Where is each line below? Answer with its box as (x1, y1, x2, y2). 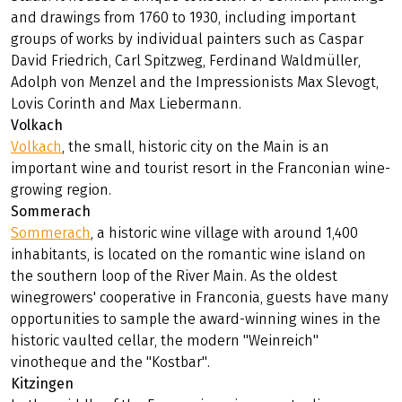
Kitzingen (11, 374, 74, 392)
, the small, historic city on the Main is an (62, 137, 330, 155)
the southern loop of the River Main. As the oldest (11, 267, 338, 284)
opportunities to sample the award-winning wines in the (11, 310, 381, 328)
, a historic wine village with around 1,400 (91, 223, 359, 241)
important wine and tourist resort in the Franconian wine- (11, 159, 391, 177)
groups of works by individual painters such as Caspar (11, 30, 364, 48)
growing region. (11, 180, 112, 198)
